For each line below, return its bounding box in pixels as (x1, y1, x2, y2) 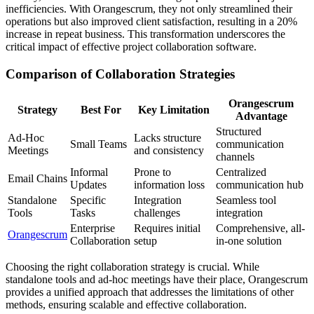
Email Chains (8, 172, 67, 184)
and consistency (134, 144, 204, 156)
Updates (70, 178, 107, 191)
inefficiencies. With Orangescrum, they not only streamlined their (6, 3, 292, 15)
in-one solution (216, 234, 282, 247)
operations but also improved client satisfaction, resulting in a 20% (6, 15, 297, 28)
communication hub (216, 178, 303, 191)
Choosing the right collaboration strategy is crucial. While (6, 260, 259, 273)
